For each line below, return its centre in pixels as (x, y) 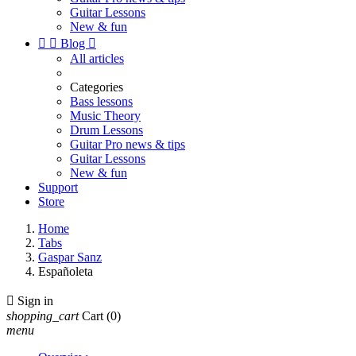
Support (58, 187)
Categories (97, 87)
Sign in (35, 301)
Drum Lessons (106, 130)
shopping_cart (43, 316)
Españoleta (66, 271)
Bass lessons (101, 101)
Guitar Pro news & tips (128, 144)
